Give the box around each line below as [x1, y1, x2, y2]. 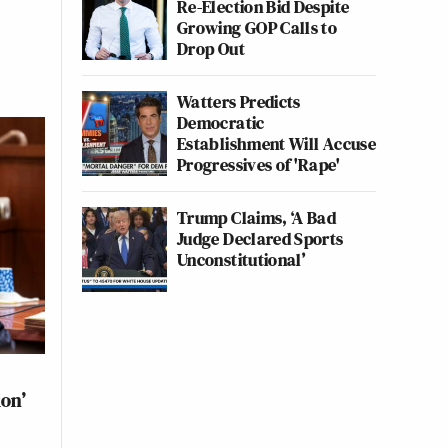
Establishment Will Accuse [177, 131, 376, 156]
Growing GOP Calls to [177, 15, 338, 40]
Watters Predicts [177, 89, 301, 114]
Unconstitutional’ [177, 247, 306, 272]
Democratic [177, 110, 265, 135]
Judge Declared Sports [177, 226, 344, 251]
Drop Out [177, 36, 245, 61]
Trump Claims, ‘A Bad [177, 205, 337, 230]
